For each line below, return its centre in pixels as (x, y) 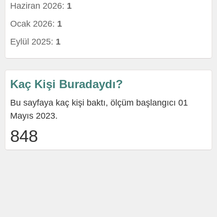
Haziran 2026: (39, 6)
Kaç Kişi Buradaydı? (67, 84)
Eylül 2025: (33, 42)
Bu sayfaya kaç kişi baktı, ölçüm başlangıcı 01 (99, 103)
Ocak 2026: (34, 24)
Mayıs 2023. (34, 116)
